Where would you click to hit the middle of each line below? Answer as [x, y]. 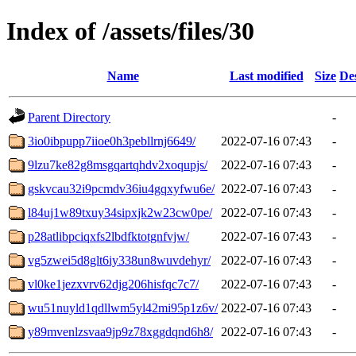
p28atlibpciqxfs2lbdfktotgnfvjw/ [108, 236]
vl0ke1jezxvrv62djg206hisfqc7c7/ [113, 284]
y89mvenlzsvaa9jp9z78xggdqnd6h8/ [120, 331]
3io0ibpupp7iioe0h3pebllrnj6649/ [112, 141]
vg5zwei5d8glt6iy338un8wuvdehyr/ [119, 260]
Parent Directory [69, 117]
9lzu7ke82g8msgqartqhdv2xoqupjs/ [118, 164]
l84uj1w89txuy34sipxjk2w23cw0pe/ [120, 212]
